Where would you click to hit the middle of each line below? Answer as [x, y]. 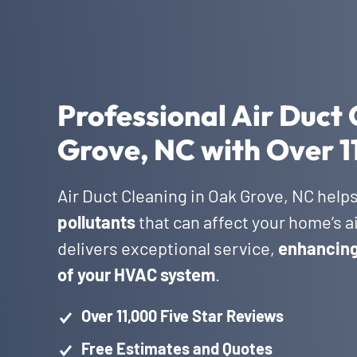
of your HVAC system [136, 274]
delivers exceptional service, [168, 248]
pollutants [96, 222]
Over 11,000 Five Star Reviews [182, 316]
